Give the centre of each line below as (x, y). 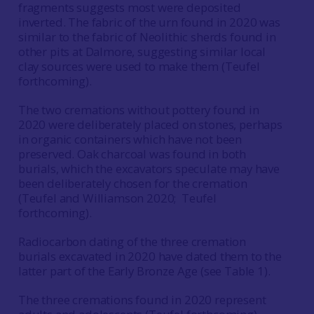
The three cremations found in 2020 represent (142, 299)
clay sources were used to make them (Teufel (139, 66)
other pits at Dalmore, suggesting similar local (142, 51)
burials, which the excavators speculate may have (149, 168)
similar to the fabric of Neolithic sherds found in (147, 36)
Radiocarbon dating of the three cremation (132, 241)
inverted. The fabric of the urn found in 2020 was (149, 22)
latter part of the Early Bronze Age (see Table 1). (147, 271)
